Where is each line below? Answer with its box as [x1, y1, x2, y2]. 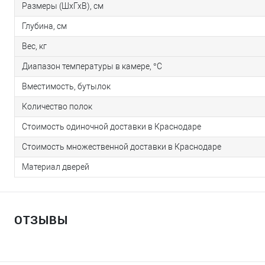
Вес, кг [22, 41, 47, 51]
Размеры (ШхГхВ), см [22, 1, 104, 11]
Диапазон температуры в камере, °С [22, 62, 162, 72]
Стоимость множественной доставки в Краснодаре [22, 142, 221, 152]
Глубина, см [22, 21, 67, 31]
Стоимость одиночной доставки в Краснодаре [22, 122, 201, 132]
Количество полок [22, 102, 92, 112]
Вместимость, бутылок [22, 82, 111, 92]
